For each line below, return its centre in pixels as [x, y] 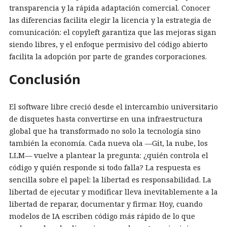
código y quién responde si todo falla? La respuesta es [105, 167]
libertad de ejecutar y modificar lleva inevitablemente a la [113, 192]
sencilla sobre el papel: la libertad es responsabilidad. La [110, 179]
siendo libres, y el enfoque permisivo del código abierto [108, 45]
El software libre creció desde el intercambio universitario [113, 106]
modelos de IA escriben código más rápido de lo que [102, 216]
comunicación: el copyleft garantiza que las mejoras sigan [113, 32]
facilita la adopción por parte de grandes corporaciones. [108, 57]
